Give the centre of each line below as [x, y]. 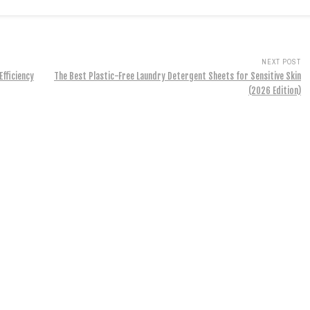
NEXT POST [281, 62]
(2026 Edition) [275, 91]
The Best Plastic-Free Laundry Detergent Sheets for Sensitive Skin [177, 76]
